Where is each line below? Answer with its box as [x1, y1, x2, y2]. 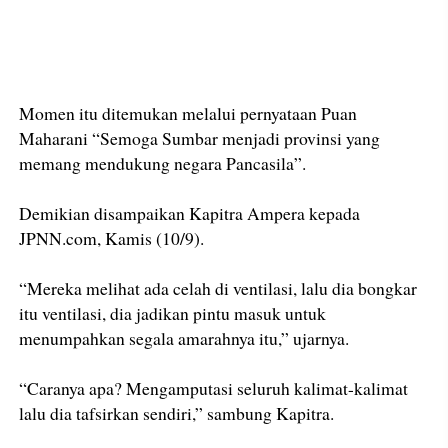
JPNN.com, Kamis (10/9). [19, 226, 205, 251]
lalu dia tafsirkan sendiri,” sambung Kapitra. [19, 401, 335, 426]
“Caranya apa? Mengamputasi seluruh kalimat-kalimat [19, 376, 409, 401]
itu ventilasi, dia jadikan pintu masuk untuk [19, 301, 327, 326]
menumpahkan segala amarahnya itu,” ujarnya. [19, 326, 350, 351]
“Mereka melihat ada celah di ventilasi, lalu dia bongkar [19, 276, 418, 301]
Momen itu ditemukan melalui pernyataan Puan [19, 101, 358, 126]
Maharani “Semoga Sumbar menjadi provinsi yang [19, 126, 381, 151]
